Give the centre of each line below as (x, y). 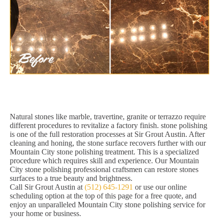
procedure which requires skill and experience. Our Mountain (104, 161)
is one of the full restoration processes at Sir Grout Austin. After (107, 134)
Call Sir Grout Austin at (47, 187)
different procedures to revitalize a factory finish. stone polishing (109, 126)
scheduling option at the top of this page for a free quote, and (103, 196)
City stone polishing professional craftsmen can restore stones (104, 170)
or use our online (160, 187)
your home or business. (45, 214)
